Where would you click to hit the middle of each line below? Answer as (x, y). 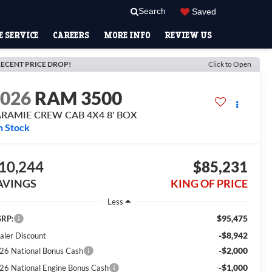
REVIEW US (188, 35)
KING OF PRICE (209, 184)
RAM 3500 (79, 98)
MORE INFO (127, 35)
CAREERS (71, 35)
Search (152, 11)
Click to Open (230, 64)
